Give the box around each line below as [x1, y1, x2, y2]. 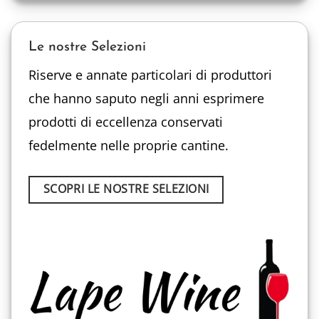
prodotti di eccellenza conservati [28, 113, 223, 131]
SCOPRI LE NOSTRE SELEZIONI [43, 181, 209, 197]
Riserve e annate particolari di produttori [28, 66, 272, 84]
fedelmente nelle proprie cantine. [28, 137, 229, 155]
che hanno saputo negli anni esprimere [28, 90, 264, 108]
